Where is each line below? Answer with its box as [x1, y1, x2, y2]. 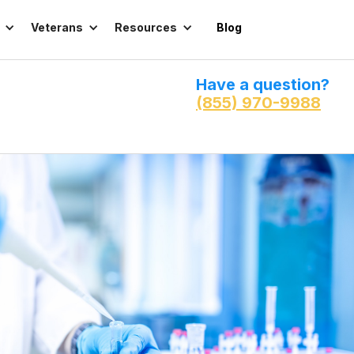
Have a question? [196, 75, 330, 94]
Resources [115, 21, 177, 34]
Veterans [31, 21, 83, 34]
